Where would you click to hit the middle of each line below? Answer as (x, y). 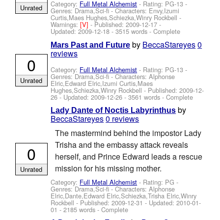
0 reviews (123, 118)
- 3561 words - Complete (158, 97)
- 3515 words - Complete (145, 31)
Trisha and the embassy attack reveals (121, 145)
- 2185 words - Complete (93, 209)
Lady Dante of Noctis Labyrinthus (113, 110)
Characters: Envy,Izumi (147, 11)
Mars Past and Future (91, 45)
